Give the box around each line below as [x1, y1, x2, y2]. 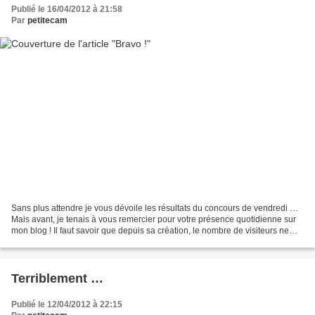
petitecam [27, 15, 67, 25]
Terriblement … [11, 271, 103, 286]
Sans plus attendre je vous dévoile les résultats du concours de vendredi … [11, 203, 298, 214]
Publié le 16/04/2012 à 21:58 [11, 4, 122, 14]
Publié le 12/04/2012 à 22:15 [11, 300, 122, 310]
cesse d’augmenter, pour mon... [11, 237, 131, 247]
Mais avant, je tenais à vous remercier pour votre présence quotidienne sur [11, 214, 296, 225]
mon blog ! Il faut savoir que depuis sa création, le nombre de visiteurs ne [11, 226, 289, 236]
